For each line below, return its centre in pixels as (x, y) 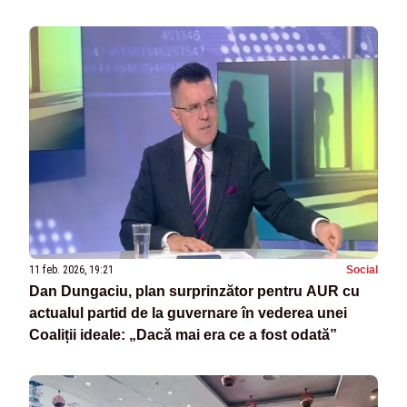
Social (362, 270)
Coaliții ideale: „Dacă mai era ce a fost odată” (183, 335)
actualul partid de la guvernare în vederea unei (188, 313)
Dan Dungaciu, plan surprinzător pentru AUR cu (194, 292)
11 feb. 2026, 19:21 (71, 270)
